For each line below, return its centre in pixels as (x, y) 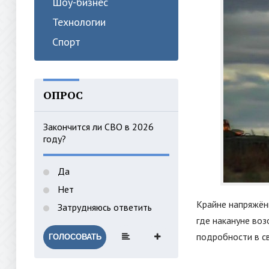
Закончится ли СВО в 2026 (98, 127)
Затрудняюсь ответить (104, 207)
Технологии (79, 22)
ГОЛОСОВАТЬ (75, 237)
